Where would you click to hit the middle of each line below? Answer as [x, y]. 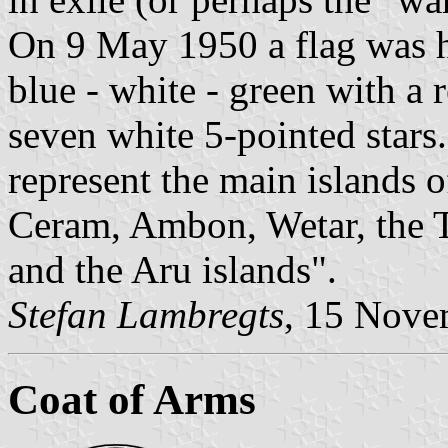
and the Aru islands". [172, 270]
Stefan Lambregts [146, 315]
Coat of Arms [132, 400]
